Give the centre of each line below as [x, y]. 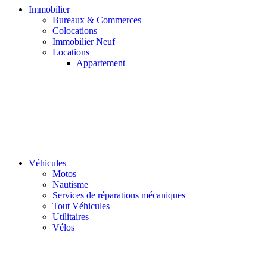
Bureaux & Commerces [97, 20]
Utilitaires [71, 217]
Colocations [75, 31]
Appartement [101, 63]
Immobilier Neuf [84, 42]
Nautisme [70, 185]
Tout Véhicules [81, 206]
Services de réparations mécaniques [119, 195]
